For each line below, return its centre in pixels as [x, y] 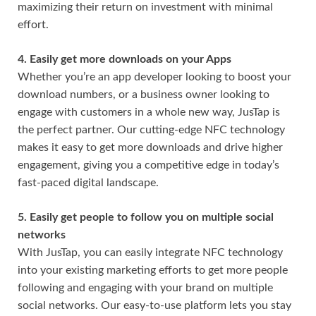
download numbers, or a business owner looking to [144, 94]
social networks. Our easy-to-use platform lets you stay [154, 305]
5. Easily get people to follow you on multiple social [146, 217]
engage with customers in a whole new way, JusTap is [149, 112]
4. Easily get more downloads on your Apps [124, 59]
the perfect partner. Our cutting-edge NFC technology [151, 129]
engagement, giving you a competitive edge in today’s [148, 165]
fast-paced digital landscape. [88, 182]
